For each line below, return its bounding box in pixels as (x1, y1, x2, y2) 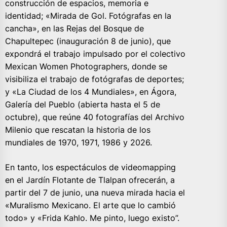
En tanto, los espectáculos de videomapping (5, 162, 176, 172)
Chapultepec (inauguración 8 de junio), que (5, 35, 171, 46)
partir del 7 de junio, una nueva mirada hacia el (5, 187, 185, 198)
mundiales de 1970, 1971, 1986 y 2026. (5, 137, 152, 147)
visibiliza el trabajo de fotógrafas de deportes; (5, 73, 184, 84)
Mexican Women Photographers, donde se (5, 61, 167, 71)
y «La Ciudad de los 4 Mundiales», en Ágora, (5, 86, 176, 97)
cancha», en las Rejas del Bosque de (5, 23, 144, 33)
